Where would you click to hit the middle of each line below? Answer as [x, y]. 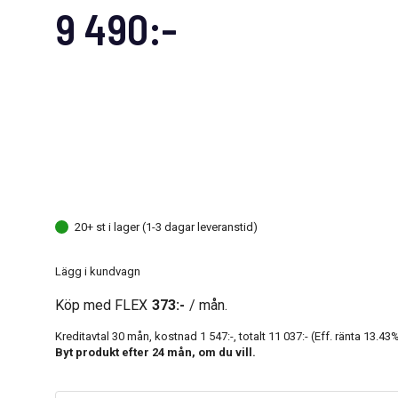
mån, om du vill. [210, 352]
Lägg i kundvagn [98, 271]
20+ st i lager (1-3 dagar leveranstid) [166, 227]
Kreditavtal [84, 336]
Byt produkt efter [103, 352]
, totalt [251, 336]
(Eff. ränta [336, 336]
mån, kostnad [162, 336]
